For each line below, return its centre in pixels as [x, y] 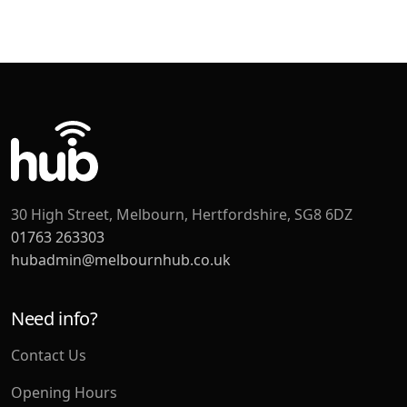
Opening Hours [64, 392]
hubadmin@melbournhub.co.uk [121, 259]
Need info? [55, 318]
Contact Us [49, 355]
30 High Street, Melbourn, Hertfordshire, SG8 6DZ [182, 214]
